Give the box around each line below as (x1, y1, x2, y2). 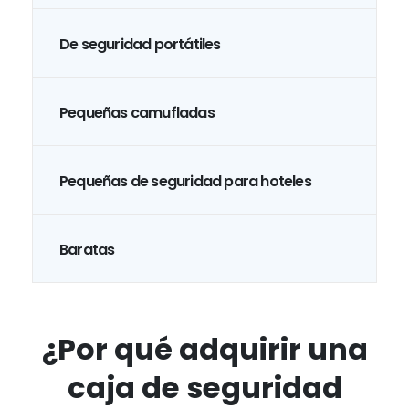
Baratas (59, 238, 115, 260)
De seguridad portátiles (59, 33, 221, 55)
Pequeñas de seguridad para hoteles (59, 170, 311, 192)
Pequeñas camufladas (59, 101, 215, 123)
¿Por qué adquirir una (41, 329, 368, 371)
